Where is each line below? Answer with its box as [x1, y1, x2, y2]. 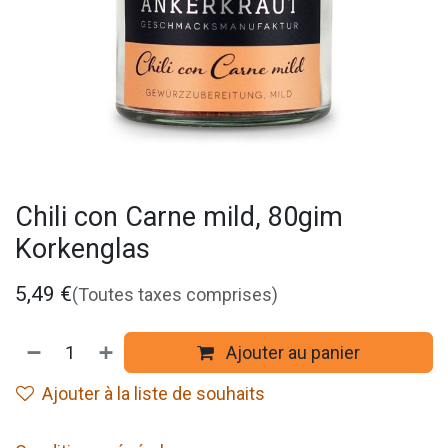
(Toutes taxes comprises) [72, 284, 278, 306]
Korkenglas [15, 233, 150, 266]
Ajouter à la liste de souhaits [42, 383, 265, 405]
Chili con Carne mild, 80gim [15, 201, 343, 234]
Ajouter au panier [222, 342, 361, 364]
